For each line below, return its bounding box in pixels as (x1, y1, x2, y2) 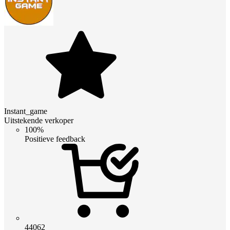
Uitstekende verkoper (4, 116, 73, 125)
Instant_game (4, 106, 47, 116)
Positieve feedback (25, 134, 85, 143)
